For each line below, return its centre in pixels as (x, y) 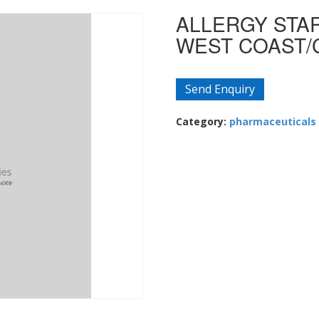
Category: (202, 121)
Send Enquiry (220, 89)
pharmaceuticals (272, 121)
